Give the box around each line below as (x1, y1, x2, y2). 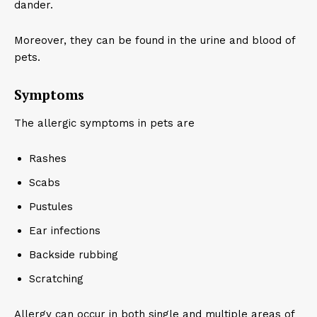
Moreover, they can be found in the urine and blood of (14, 34, 295, 47)
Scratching (29, 272, 87, 285)
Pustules (29, 200, 73, 213)
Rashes (29, 152, 67, 165)
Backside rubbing (29, 248, 118, 261)
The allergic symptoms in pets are (14, 117, 198, 129)
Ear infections (29, 224, 100, 237)
